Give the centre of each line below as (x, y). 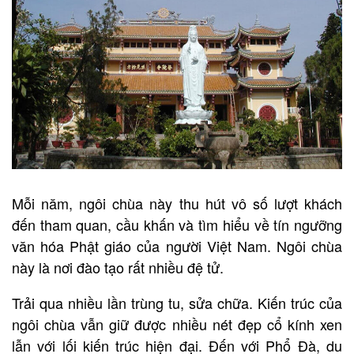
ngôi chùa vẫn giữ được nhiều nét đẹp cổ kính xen (177, 324)
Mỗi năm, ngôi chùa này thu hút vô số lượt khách (177, 203)
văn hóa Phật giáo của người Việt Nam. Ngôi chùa (177, 246)
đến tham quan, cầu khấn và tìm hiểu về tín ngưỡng (177, 225)
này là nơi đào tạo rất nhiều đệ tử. (120, 267)
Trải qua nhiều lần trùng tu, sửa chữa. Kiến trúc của (177, 303)
